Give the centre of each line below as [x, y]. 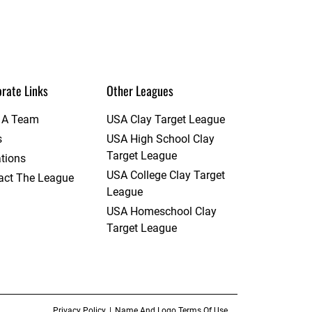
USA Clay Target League [165, 119]
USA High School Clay [160, 139]
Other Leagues [140, 90]
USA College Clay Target [165, 175]
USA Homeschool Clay [161, 211]
